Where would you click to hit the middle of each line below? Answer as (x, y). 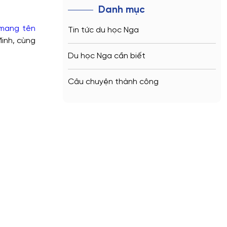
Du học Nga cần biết (107, 56)
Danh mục (122, 10)
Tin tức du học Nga (103, 30)
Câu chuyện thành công (113, 82)
